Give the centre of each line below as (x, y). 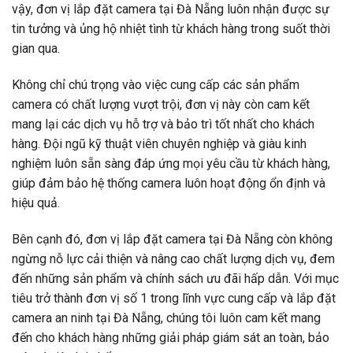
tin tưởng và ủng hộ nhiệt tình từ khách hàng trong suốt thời (171, 29)
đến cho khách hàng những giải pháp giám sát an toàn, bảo (171, 337)
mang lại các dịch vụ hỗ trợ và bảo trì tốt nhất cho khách (163, 124)
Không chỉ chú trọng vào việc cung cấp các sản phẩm (156, 84)
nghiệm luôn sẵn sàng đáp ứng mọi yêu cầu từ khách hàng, (171, 163)
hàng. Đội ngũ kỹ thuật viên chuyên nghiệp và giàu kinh (159, 143)
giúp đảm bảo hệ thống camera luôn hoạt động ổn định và (169, 183)
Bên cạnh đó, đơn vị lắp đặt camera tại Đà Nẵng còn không (172, 239)
